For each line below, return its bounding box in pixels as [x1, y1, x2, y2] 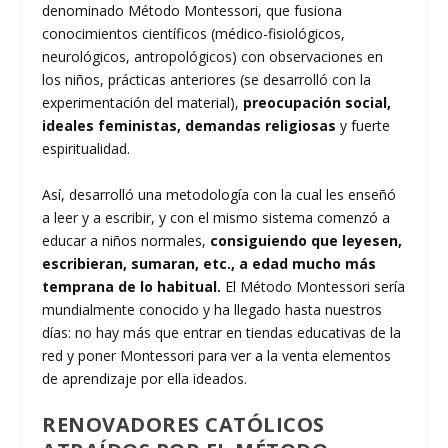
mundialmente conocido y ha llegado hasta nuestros [42, 299, 383, 319]
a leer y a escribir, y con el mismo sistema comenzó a [42, 207, 391, 227]
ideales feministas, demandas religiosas [42, 116, 337, 136]
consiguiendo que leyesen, [210, 230, 403, 250]
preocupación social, [243, 93, 392, 113]
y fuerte [336, 116, 391, 136]
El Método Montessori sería [221, 276, 406, 296]
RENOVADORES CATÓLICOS [42, 411, 325, 439]
